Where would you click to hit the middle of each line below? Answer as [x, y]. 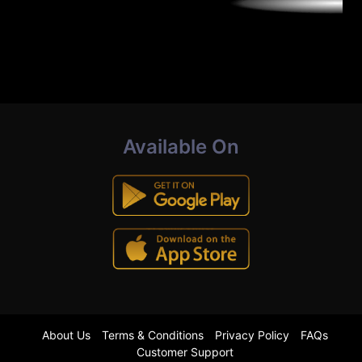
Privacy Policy [252, 335]
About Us [66, 335]
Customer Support [185, 352]
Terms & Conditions [153, 335]
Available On [181, 147]
